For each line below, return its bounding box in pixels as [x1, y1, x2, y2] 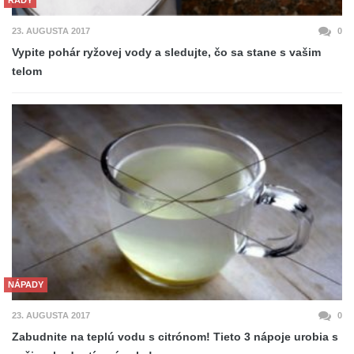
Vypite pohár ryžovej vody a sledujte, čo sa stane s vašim [12, 46, 321, 59]
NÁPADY [8, 280, 43, 290]
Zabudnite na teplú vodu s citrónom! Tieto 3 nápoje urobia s [12, 330, 338, 344]
